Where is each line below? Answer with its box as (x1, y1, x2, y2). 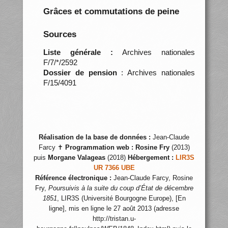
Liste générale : (43, 47, 113, 56)
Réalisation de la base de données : (39, 134, 151, 141)
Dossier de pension (43, 68, 117, 77)
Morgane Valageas (48, 154, 105, 161)
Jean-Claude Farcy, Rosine (111, 175, 193, 182)
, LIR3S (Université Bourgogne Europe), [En (56, 195, 186, 202)
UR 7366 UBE (93, 164, 135, 172)
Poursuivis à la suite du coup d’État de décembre (48, 185, 193, 192)
